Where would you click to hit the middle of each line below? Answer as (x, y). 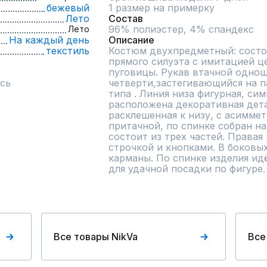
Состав (126, 18)
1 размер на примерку (162, 8)
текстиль (68, 51)
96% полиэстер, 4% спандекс (181, 29)
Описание (131, 40)
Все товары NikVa (96, 237)
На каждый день (49, 40)
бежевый (68, 8)
